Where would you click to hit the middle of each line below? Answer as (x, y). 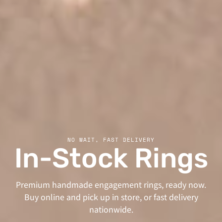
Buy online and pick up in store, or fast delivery (111, 197)
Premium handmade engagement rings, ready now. (111, 184)
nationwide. (111, 209)
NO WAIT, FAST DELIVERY (111, 139)
